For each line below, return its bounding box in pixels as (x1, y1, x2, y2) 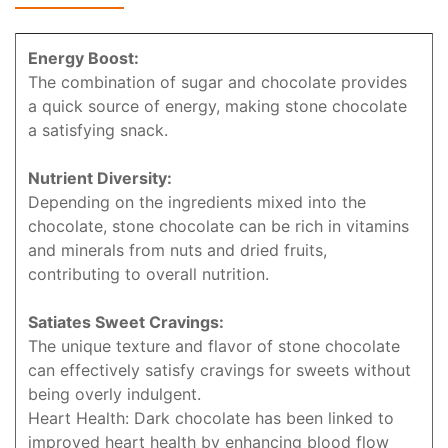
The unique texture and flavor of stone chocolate (28, 336, 400, 357)
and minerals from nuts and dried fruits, (28, 240, 327, 261)
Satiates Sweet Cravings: (28, 312, 224, 333)
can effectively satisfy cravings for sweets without (28, 360, 411, 381)
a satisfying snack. (28, 120, 168, 141)
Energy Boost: (28, 48, 139, 69)
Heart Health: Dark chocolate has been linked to (28, 408, 394, 429)
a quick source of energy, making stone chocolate (28, 96, 407, 117)
